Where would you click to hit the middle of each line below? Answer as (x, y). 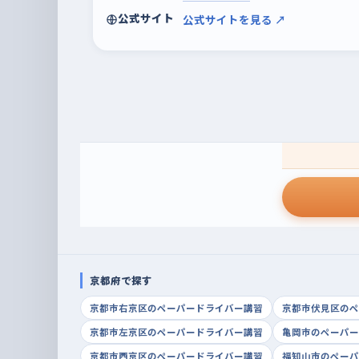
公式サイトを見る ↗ (234, 19)
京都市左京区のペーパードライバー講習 (176, 332)
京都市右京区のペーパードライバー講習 (176, 308)
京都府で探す (121, 280)
